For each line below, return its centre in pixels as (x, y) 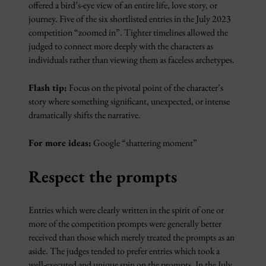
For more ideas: (60, 143)
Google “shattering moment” (144, 143)
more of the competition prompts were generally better (125, 224)
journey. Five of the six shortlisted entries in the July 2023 (130, 19)
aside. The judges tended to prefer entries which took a (124, 251)
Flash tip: (48, 88)
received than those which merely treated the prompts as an (132, 237)
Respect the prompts (103, 176)
